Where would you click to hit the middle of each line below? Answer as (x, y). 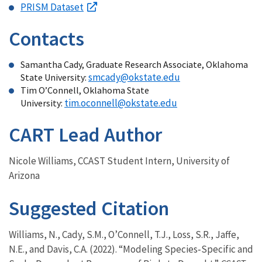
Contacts (46, 38)
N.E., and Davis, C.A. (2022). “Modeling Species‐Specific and (131, 249)
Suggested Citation (89, 208)
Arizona (24, 175)
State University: (54, 77)
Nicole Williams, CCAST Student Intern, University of (119, 161)
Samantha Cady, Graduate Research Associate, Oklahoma (134, 64)
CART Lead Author (85, 134)
